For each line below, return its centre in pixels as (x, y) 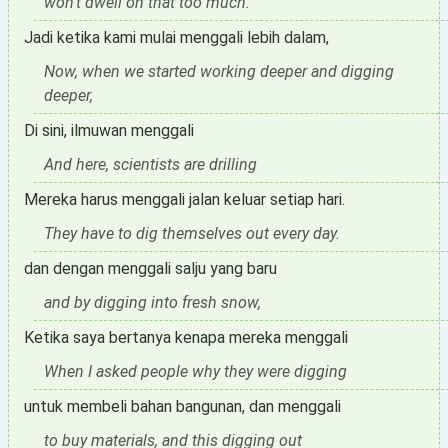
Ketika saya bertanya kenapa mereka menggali (186, 337)
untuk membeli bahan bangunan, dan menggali (182, 406)
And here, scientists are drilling (150, 164)
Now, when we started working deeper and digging (219, 71)
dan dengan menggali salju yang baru (150, 268)
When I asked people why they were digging (195, 371)
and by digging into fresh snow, (152, 302)
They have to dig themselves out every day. (192, 233)
